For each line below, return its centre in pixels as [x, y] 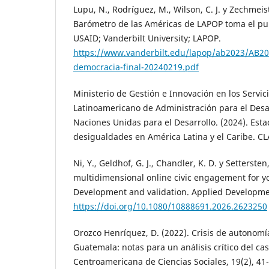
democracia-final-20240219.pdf [136, 67]
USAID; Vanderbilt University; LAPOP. [147, 38]
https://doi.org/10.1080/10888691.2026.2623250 [170, 206]
